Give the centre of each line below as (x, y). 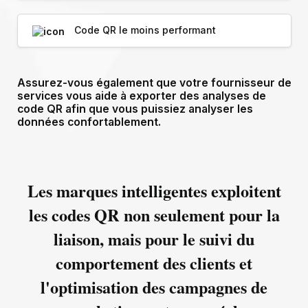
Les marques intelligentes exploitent (154, 191)
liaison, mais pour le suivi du (154, 239)
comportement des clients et (154, 263)
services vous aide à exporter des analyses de (141, 96)
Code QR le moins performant (145, 30)
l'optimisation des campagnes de (154, 287)
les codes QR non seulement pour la (154, 215)
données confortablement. (89, 122)
